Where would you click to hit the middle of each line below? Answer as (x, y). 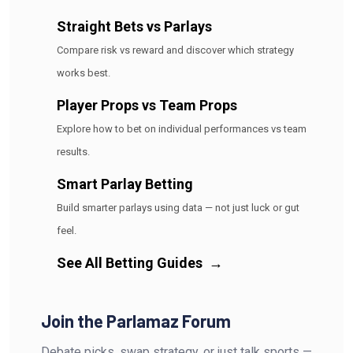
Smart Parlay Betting (125, 184)
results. (73, 151)
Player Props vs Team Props (147, 105)
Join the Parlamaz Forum (136, 320)
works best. (84, 72)
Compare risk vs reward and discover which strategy (175, 50)
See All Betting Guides (131, 262)
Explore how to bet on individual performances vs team (182, 128)
